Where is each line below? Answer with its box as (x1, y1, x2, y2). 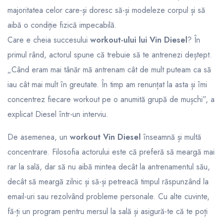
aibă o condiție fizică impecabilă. (7, 19, 117, 31)
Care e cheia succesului (7, 34, 90, 46)
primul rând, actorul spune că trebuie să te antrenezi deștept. (7, 49, 212, 60)
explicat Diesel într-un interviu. (7, 108, 109, 120)
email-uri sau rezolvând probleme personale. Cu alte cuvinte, (7, 190, 210, 202)
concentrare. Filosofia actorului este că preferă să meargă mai (7, 146, 215, 158)
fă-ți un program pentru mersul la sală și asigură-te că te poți (7, 205, 208, 217)
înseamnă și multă (141, 131, 201, 143)
